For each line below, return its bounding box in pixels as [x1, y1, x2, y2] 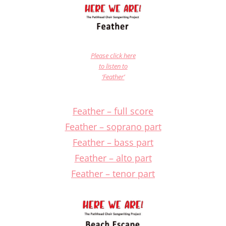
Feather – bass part [73, 136, 153, 149]
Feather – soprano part [65, 121, 161, 133]
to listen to [98, 62, 128, 71]
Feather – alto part [74, 152, 152, 164]
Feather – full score [73, 105, 153, 118]
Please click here [90, 51, 136, 61]
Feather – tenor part [71, 167, 155, 180]
